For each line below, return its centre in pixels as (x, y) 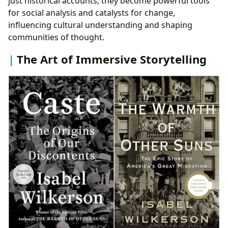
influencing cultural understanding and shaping (100, 25)
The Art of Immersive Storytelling (112, 59)
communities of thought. (56, 37)
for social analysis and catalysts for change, (92, 13)
